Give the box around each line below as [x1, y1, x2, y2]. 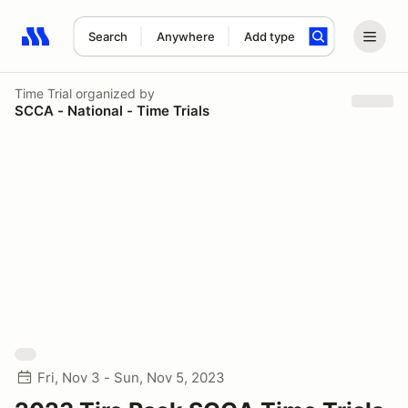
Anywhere [156, 29, 215, 44]
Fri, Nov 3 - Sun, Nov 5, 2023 [37, 369, 225, 386]
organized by [72, 85, 155, 101]
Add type [243, 29, 295, 44]
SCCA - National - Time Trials [15, 101, 209, 119]
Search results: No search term [21, 37, 233, 56]
